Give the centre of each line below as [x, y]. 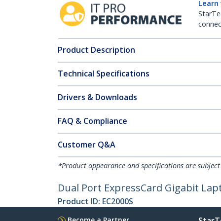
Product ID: [80, 201]
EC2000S [118, 201]
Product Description [96, 50]
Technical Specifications [104, 74]
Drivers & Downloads [97, 97]
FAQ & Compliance [92, 121]
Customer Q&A [87, 145]
